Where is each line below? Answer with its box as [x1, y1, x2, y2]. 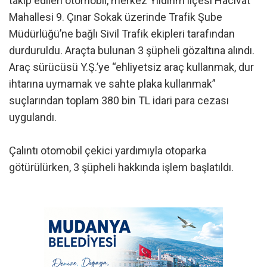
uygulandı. [9, 111, 57, 124]
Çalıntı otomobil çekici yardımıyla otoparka [9, 144, 206, 157]
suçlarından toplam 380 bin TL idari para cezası [9, 94, 229, 107]
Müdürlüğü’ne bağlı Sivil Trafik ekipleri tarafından [9, 27, 235, 41]
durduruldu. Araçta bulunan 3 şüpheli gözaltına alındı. [9, 44, 254, 57]
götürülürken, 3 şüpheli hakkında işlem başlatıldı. [9, 161, 234, 174]
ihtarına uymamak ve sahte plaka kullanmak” [9, 77, 216, 91]
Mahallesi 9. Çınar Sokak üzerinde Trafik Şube [9, 11, 222, 24]
